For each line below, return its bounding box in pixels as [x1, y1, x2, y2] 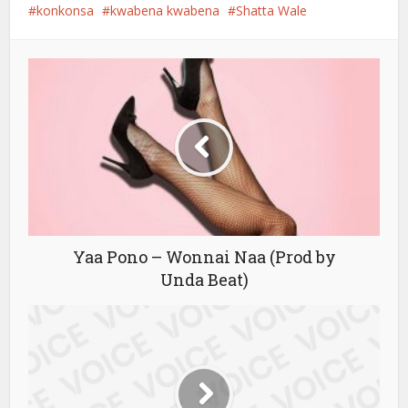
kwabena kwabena [110, 2, 220, 20]
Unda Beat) [159, 269, 249, 291]
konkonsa [36, 2, 95, 20]
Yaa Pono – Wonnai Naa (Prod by [72, 246, 336, 269]
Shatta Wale [236, 2, 308, 20]
